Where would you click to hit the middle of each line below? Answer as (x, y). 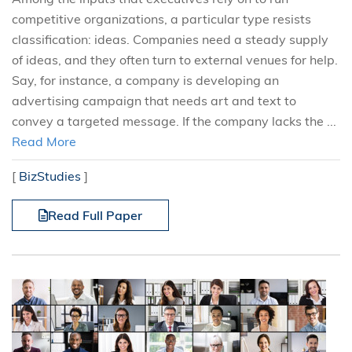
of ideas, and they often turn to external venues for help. (175, 60)
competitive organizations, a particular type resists (161, 19)
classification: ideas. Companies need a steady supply (170, 39)
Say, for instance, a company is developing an (145, 80)
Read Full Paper (95, 215)
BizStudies (50, 176)
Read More (44, 141)
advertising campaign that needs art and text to (154, 101)
